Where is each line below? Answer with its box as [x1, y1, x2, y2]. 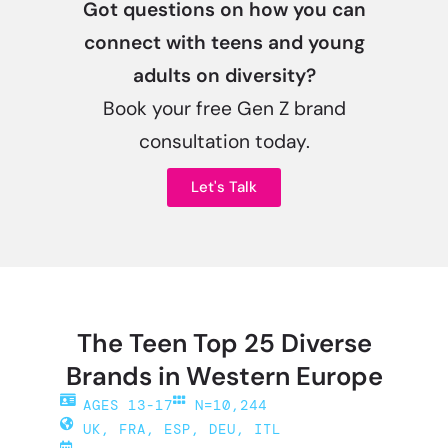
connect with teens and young [83, 30, 365, 55]
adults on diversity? [132, 63, 316, 88]
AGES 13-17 [82, 396, 173, 414]
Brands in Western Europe [65, 360, 383, 393]
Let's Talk [191, 177, 257, 197]
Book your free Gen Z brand [102, 96, 346, 121]
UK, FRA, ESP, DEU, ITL [82, 420, 281, 438]
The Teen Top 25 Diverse [76, 327, 372, 360]
